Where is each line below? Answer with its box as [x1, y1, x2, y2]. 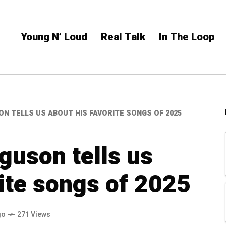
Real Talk [101, 30, 145, 44]
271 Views [17, 209, 50, 220]
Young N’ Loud [21, 30, 87, 44]
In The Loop [159, 30, 215, 44]
